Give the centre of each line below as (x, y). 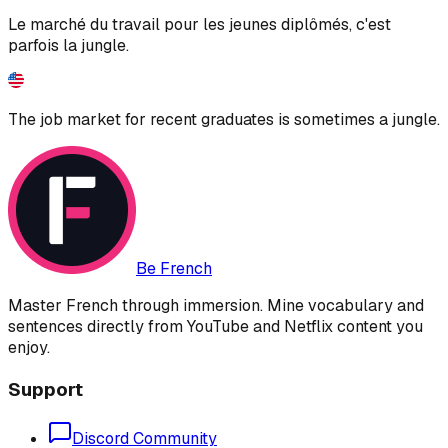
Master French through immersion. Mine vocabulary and (216, 305)
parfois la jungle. (68, 45)
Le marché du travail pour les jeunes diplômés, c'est (199, 24)
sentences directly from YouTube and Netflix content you (215, 326)
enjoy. (29, 347)
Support (45, 389)
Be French (174, 268)
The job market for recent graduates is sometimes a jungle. (224, 119)
